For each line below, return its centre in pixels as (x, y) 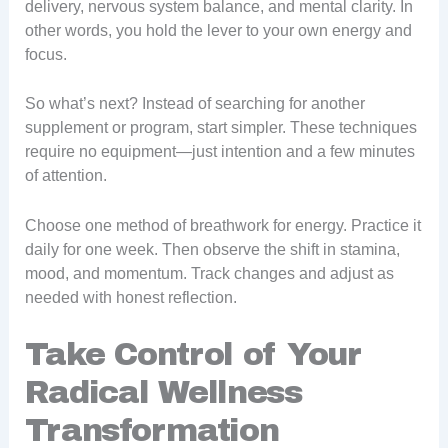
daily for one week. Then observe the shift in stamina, (212, 249)
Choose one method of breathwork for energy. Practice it (222, 225)
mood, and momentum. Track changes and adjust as (209, 273)
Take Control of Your (192, 354)
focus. (45, 54)
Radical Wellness (163, 392)
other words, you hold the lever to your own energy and (218, 30)
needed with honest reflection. (130, 297)
